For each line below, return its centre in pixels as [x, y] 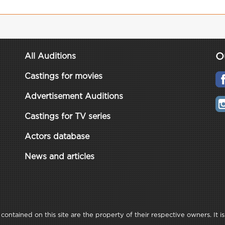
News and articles [60, 157]
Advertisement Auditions [74, 97]
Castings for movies [64, 77]
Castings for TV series [68, 117]
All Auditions [50, 57]
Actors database [57, 137]
